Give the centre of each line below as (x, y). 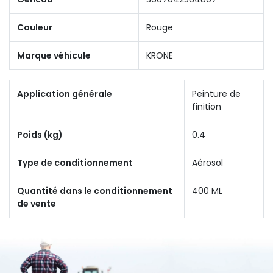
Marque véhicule (54, 55)
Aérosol (207, 162)
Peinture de (216, 94)
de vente (37, 203)
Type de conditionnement (75, 162)
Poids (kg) (40, 134)
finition (207, 106)
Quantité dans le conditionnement (95, 190)
